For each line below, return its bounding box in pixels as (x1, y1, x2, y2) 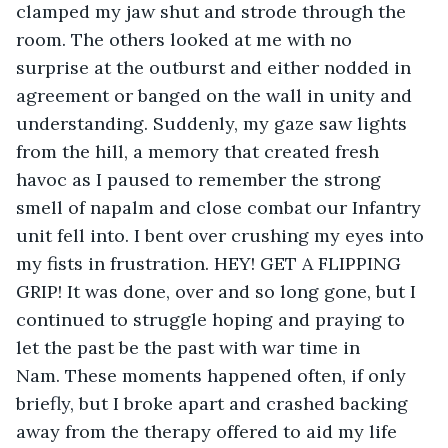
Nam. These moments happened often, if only (16, 363, 411, 387)
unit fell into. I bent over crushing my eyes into (16, 223, 429, 247)
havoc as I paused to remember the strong (16, 167, 386, 191)
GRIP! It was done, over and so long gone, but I (16, 279, 421, 303)
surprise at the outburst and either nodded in (16, 55, 416, 79)
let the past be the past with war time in (16, 335, 365, 359)
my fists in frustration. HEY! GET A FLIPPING (16, 251, 406, 275)
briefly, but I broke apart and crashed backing (16, 391, 413, 415)
